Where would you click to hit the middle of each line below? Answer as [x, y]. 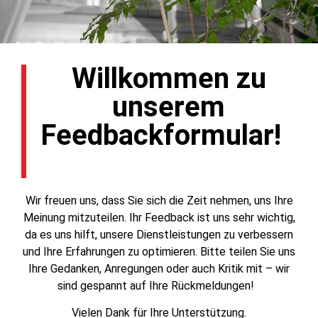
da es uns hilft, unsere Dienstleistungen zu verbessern [159, 235]
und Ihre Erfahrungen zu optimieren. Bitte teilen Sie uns [159, 252]
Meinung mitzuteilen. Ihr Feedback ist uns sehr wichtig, [159, 218]
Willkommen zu [169, 78]
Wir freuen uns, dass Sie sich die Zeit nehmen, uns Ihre [159, 201]
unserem [169, 107]
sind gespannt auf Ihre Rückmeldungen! [159, 286]
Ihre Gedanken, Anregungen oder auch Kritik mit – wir [159, 269]
